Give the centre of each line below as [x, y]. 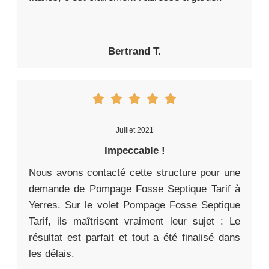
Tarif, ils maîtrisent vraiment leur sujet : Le [134, 222]
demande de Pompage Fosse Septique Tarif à [134, 189]
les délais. [52, 254]
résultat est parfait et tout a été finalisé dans [134, 238]
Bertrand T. [134, 52]
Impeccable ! [134, 151]
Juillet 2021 [134, 131]
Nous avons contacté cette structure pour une [134, 173]
